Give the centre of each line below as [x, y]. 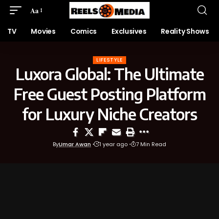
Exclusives [129, 31]
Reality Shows [185, 31]
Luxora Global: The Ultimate [109, 74]
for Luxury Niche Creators [109, 114]
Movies [43, 31]
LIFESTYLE [109, 60]
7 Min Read [151, 144]
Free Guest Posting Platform [109, 94]
